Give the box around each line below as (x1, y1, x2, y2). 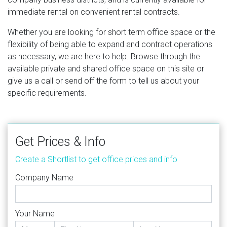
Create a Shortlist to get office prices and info (15, 154, 177, 164)
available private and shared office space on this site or (8, 63, 204, 73)
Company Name (15, 172, 73, 182)
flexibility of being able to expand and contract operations (8, 39, 212, 49)
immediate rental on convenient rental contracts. (8, 7, 180, 17)
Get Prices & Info (15, 134, 105, 149)
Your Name (15, 208, 55, 218)
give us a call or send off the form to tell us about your (8, 75, 199, 86)
